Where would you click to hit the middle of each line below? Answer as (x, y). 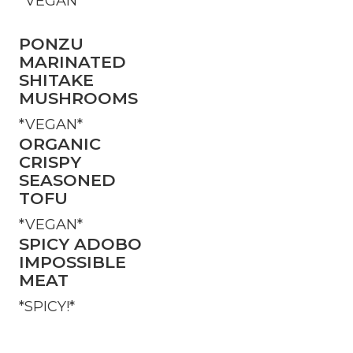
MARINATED (72, 62)
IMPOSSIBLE (72, 262)
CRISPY (50, 162)
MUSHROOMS (78, 98)
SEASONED (67, 180)
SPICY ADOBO (80, 244)
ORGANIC (60, 144)
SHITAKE (56, 80)
